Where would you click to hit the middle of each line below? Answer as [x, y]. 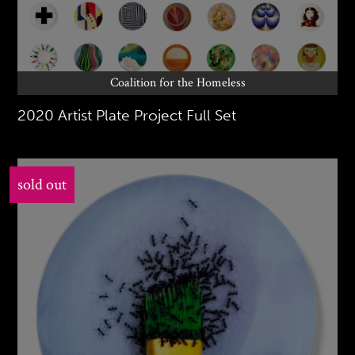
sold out [42, 184]
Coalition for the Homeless [177, 82]
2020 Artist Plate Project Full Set [127, 115]
